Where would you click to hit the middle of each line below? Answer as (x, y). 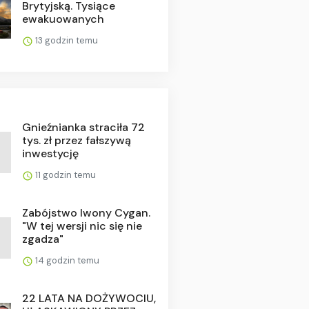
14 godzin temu (66, 261)
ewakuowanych (63, 19)
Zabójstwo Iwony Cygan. (86, 213)
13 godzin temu (65, 41)
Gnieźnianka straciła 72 (83, 128)
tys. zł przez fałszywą (76, 141)
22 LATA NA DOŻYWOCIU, (89, 299)
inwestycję (50, 154)
